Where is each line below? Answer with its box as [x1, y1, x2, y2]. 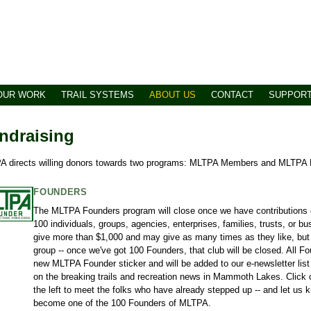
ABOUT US [149, 90, 196, 101]
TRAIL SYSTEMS [61, 90, 134, 101]
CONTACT [211, 90, 253, 101]
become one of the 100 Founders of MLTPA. [33, 298, 212, 309]
